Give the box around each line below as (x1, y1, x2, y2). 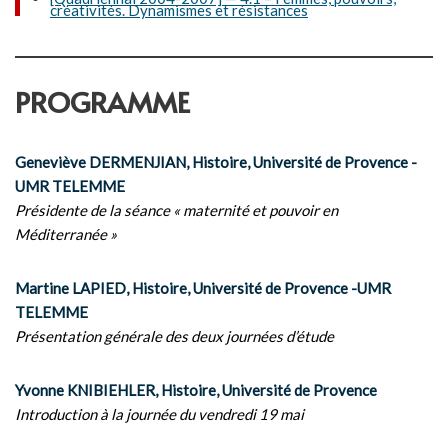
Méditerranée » (15, 225, 117, 243)
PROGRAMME (15, 82, 190, 121)
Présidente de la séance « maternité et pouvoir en (15, 201, 338, 219)
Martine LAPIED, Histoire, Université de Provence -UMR (15, 279, 391, 297)
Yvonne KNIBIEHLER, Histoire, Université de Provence (15, 381, 377, 399)
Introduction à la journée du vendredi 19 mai (15, 405, 304, 423)
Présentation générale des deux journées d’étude (15, 327, 334, 345)
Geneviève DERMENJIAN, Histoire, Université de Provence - (15, 153, 417, 171)
